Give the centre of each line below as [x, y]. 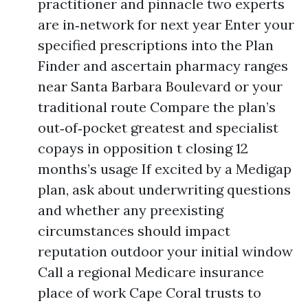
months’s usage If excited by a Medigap [165, 169]
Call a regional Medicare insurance [151, 272]
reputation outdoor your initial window [165, 251]
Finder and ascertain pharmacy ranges [163, 66]
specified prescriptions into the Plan [156, 45]
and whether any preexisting [131, 210]
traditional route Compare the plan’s [157, 107]
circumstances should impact [134, 231]
